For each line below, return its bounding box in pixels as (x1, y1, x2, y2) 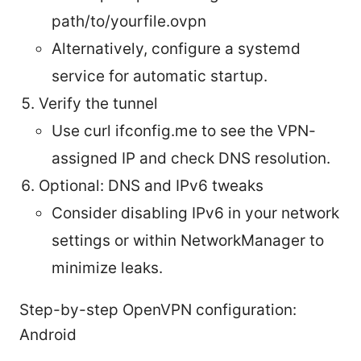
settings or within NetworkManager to (52, 230, 324, 250)
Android (19, 325, 77, 344)
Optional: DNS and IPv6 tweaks (39, 176, 263, 195)
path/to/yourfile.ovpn (52, 11, 206, 31)
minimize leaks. (52, 258, 163, 277)
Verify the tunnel (39, 93, 158, 113)
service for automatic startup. (52, 66, 268, 85)
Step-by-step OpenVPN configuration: (19, 300, 297, 319)
